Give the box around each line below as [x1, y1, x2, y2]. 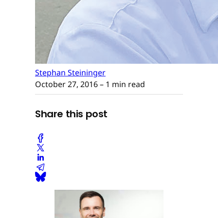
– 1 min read [98, 78, 145, 90]
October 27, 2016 [35, 78, 98, 90]
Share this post [35, 107, 108, 121]
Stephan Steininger [35, 67, 106, 78]
